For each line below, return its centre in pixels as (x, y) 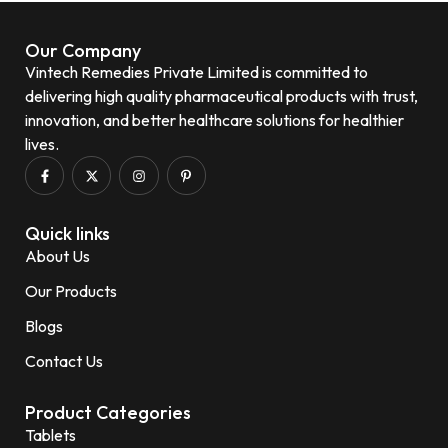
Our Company (83, 50)
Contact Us (64, 361)
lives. (42, 144)
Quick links (67, 234)
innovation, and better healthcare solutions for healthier (214, 120)
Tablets (50, 435)
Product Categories (108, 413)
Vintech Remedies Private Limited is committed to (196, 72)
